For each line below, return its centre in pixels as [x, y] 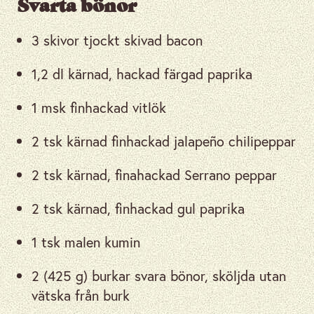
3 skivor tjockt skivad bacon [117, 40]
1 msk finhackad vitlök [99, 107]
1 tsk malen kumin [86, 242]
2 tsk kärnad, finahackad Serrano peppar [154, 175]
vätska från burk [81, 295]
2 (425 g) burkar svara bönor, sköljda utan [159, 275]
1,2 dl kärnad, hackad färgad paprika [142, 74]
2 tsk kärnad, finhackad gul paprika [138, 208]
